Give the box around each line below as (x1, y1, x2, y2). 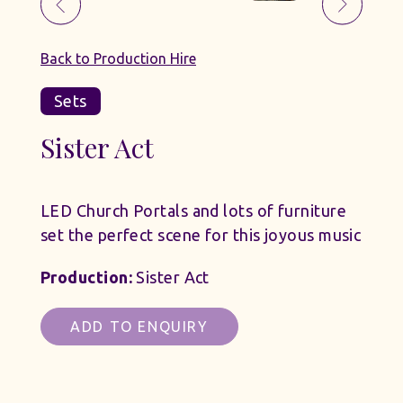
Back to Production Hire (40, 49, 196, 67)
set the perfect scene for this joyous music (40, 225, 362, 244)
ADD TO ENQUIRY (70, 318, 209, 335)
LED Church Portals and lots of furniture (40, 201, 347, 219)
